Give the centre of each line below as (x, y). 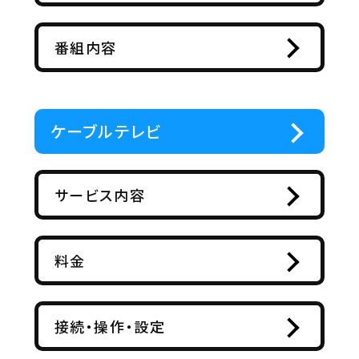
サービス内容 (100, 194)
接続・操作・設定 (110, 326)
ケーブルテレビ (106, 131)
